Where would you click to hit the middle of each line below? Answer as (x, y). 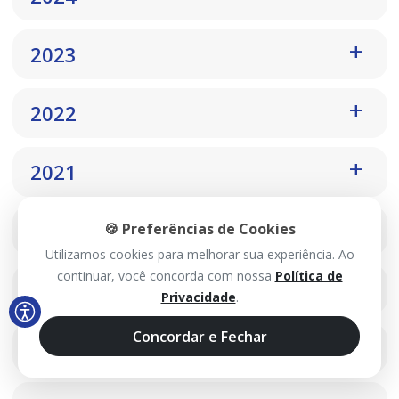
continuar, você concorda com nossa (166, 276)
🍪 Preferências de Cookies (199, 228)
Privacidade (198, 297)
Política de (309, 276)
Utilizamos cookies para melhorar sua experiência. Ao (199, 254)
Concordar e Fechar (199, 336)
